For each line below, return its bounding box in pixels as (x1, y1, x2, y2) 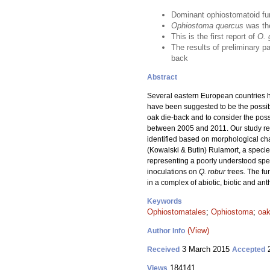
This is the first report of (171, 32, 257, 41)
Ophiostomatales (147, 207, 206, 216)
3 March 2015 (180, 245, 232, 254)
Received (147, 245, 180, 254)
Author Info (147, 227, 185, 235)
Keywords (147, 197, 182, 206)
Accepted (232, 245, 265, 254)
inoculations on (147, 168, 199, 176)
